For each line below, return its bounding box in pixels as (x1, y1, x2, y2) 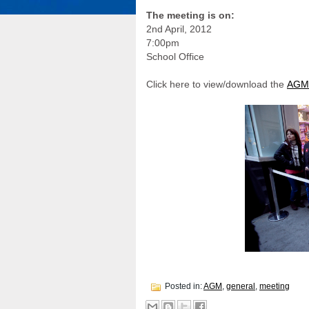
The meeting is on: (146, 10, 235, 21)
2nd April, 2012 (146, 23, 212, 34)
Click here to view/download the (146, 79, 287, 90)
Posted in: (163, 281, 203, 292)
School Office (146, 51, 204, 62)
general (226, 281, 255, 292)
